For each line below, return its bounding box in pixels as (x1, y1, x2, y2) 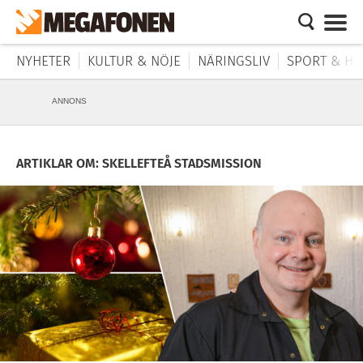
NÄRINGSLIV (198, 53, 270, 70)
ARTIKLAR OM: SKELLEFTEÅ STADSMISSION (16, 156, 262, 171)
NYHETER (16, 53, 70, 70)
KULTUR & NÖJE (88, 53, 181, 70)
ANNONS (52, 96, 87, 105)
